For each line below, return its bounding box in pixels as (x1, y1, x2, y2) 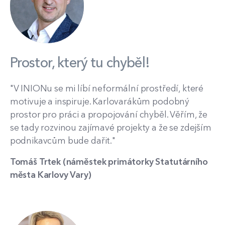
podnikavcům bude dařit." (10, 135, 116, 146)
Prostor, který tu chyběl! (10, 54, 150, 71)
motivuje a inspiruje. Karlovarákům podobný (10, 96, 190, 107)
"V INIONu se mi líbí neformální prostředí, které (10, 83, 204, 94)
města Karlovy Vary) (10, 169, 91, 180)
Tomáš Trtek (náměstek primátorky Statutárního (10, 156, 208, 167)
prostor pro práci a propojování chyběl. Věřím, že (10, 109, 207, 120)
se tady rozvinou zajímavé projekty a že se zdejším (10, 122, 211, 133)
